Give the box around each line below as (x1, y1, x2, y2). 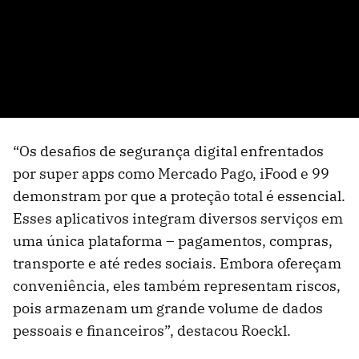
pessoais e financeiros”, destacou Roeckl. (13, 321, 291, 341)
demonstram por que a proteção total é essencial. (13, 187, 345, 206)
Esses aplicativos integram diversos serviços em (13, 209, 343, 228)
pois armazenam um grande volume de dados (13, 299, 323, 318)
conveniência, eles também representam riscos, (13, 276, 341, 296)
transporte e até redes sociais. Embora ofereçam (13, 254, 341, 273)
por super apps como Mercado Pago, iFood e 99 (13, 164, 329, 184)
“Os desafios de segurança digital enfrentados (13, 142, 324, 161)
